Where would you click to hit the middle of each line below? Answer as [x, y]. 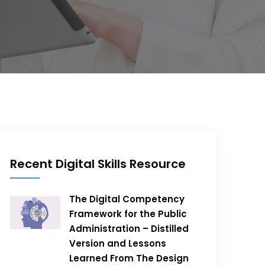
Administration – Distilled [129, 229]
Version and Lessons [118, 243]
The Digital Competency [127, 199]
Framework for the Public [128, 214]
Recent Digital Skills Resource [98, 164]
